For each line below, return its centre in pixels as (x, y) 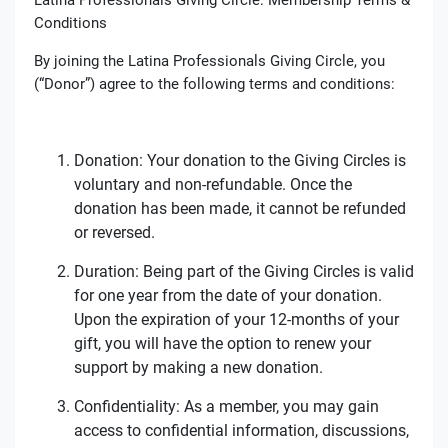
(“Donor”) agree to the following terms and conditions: (214, 83)
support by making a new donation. (198, 367)
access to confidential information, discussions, (241, 430)
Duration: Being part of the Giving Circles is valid (243, 271)
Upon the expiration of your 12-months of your (236, 319)
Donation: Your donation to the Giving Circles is (239, 160)
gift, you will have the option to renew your (222, 343)
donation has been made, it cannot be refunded (239, 208)
